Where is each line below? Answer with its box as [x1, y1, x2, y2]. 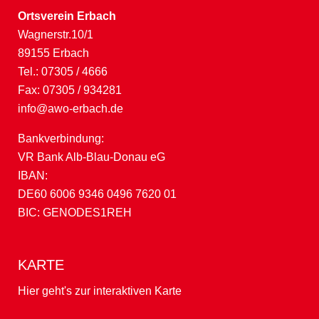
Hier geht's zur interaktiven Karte [18, 284, 182, 297]
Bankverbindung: [18, 132, 115, 145]
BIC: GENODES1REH [18, 206, 132, 219]
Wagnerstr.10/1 [18, 28, 93, 41]
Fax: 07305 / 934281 [18, 83, 122, 96]
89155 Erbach [18, 46, 89, 59]
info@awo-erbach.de [18, 102, 123, 115]
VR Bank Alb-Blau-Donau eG [18, 150, 174, 163]
